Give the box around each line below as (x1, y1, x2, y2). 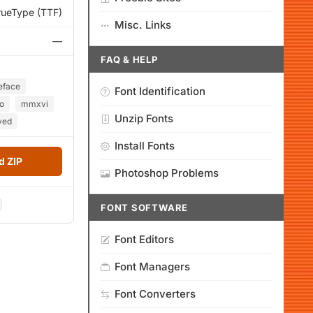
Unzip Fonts (115, 112, 173, 125)
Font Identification (115, 85, 205, 98)
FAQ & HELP (101, 54, 158, 65)
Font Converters (115, 287, 196, 300)
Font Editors (115, 233, 174, 246)
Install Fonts (115, 139, 175, 152)
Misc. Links (115, 18, 171, 31)
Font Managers (115, 260, 190, 273)
